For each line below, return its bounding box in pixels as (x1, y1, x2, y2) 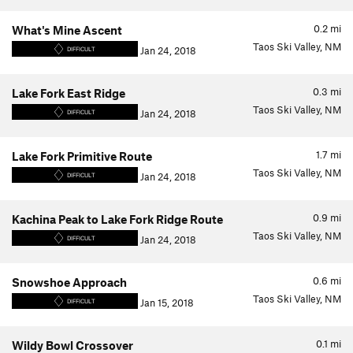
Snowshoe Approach (12, 275, 127, 289)
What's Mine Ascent (12, 23, 122, 37)
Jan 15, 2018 (138, 296, 194, 309)
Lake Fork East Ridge (12, 86, 125, 100)
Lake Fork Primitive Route (12, 149, 152, 163)
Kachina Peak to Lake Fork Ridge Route (12, 212, 223, 226)
